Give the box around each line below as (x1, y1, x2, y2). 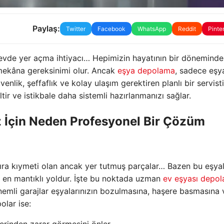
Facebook (97, 24, 125, 32)
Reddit (177, 24, 196, 32)
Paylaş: (32, 23, 60, 34)
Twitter (65, 24, 85, 32)
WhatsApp (137, 24, 166, 32)
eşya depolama (117, 65, 175, 75)
